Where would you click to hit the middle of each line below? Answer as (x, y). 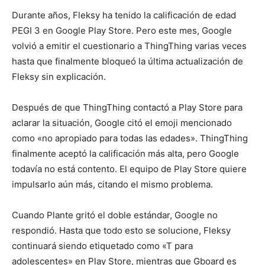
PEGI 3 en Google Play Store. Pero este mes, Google (122, 30)
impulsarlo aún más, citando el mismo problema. (112, 184)
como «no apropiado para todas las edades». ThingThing (130, 138)
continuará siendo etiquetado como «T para (102, 246)
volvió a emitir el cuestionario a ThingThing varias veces (129, 46)
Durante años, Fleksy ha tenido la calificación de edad (124, 15)
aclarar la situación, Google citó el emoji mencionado (122, 123)
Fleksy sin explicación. (59, 77)
